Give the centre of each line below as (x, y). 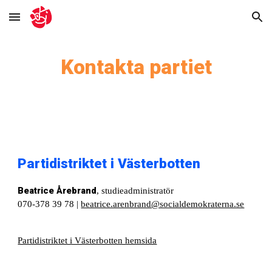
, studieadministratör (135, 191)
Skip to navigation (224, 22)
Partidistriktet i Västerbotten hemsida (87, 240)
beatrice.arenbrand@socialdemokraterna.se (163, 204)
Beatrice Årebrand (57, 191)
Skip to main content (53, 22)
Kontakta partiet (136, 67)
